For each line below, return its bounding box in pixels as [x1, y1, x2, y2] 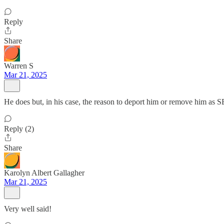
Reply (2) [4, 124, 34, 133]
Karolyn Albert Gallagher [4, 168, 84, 177]
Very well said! [4, 204, 51, 213]
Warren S [4, 61, 33, 70]
